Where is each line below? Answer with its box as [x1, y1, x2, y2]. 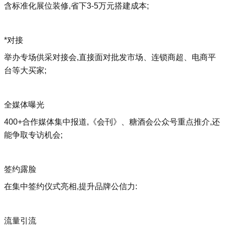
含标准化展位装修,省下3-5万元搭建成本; [4, 2, 149, 10]
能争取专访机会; [4, 131, 63, 139]
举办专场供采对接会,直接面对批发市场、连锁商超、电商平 [4, 53, 216, 62]
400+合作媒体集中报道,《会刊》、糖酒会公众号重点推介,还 [4, 118, 220, 126]
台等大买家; [4, 66, 46, 75]
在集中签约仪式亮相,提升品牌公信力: [4, 182, 137, 191]
